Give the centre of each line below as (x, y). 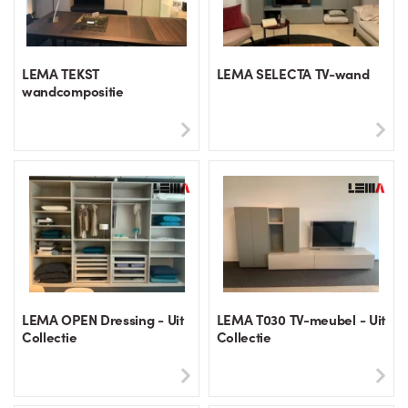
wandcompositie (73, 91)
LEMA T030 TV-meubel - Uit (301, 319)
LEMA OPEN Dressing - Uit (103, 319)
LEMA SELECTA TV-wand (293, 74)
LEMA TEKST (61, 74)
